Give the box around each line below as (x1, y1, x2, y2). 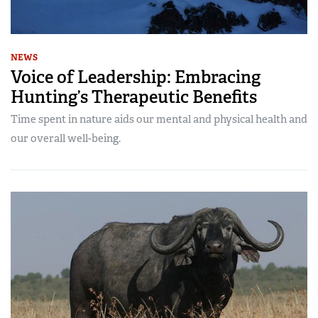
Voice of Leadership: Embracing (11, 66, 261, 89)
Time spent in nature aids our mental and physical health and (11, 112, 307, 127)
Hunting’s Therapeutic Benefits (11, 86, 257, 109)
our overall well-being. (11, 131, 121, 146)
